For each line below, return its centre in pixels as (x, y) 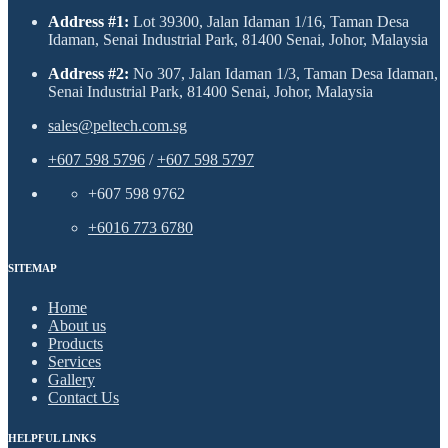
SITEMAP (32, 268)
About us (77, 326)
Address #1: (90, 22)
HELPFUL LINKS (52, 438)
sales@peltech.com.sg (117, 126)
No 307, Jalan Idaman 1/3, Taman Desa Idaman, (285, 74)
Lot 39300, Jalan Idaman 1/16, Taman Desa (271, 22)
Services (74, 362)
